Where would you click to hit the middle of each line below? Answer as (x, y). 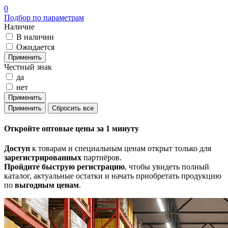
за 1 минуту (118, 128)
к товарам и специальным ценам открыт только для (121, 149)
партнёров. (102, 158)
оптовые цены (68, 128)
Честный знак (28, 67)
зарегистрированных (43, 158)
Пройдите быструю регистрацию (64, 167)
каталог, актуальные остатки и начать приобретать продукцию (113, 176)
